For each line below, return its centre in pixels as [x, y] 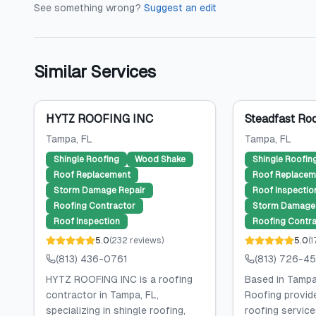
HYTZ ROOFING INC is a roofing [119, 279]
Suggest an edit [180, 8]
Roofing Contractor [95, 206]
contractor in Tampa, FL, [102, 295]
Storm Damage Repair [99, 190]
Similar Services [95, 72]
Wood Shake [160, 159]
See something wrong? [87, 8]
